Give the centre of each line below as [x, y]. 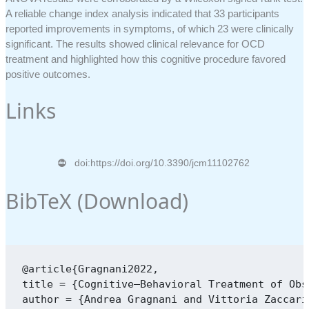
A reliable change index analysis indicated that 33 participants [143, 14]
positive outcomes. [48, 74]
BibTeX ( [45, 201]
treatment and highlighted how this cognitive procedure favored [146, 59]
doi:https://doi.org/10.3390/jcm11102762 [162, 163]
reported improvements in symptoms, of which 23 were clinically [150, 29]
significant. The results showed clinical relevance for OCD [136, 44]
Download [133, 201]
